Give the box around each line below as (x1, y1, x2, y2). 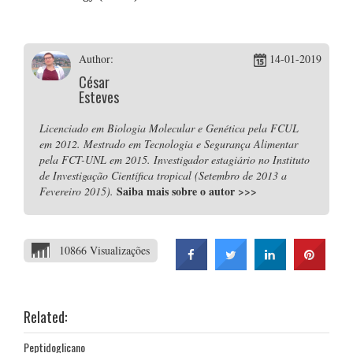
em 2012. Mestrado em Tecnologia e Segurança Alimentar (39, 136, 298, 151)
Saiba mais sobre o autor (117, 183, 238, 199)
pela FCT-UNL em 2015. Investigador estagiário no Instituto (39, 152, 310, 167)
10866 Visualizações (59, 243, 150, 258)
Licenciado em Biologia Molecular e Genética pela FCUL (39, 121, 299, 136)
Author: (79, 51, 113, 66)
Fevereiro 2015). (39, 184, 113, 199)
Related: (24, 307, 67, 327)
